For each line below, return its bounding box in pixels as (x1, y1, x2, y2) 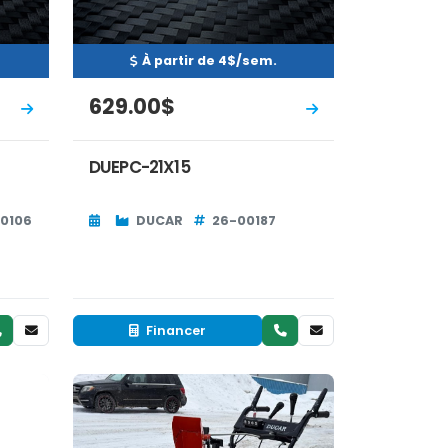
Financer (143, 322, 207, 340)
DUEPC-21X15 (89, 154, 190, 179)
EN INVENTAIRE (97, 390, 179, 407)
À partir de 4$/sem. (142, 51, 277, 69)
